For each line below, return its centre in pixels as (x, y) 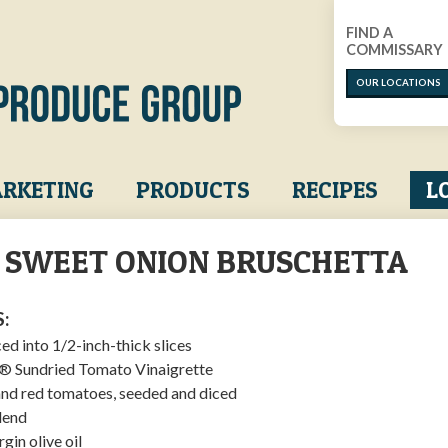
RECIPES (334, 190)
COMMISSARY (395, 49)
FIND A (370, 32)
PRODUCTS (192, 190)
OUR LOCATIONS (399, 83)
